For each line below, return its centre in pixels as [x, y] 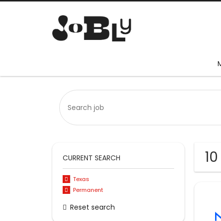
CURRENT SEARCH [92, 158]
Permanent [88, 190]
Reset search [92, 207]
